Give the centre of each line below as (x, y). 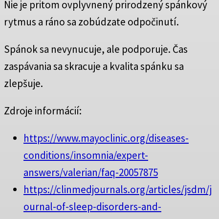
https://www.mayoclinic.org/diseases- (106, 138)
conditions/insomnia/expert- (86, 155)
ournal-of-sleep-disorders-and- (92, 207)
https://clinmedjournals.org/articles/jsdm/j (118, 190)
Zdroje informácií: (43, 111)
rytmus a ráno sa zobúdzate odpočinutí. (91, 22)
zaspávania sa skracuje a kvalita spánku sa (94, 66)
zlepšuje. (23, 84)
